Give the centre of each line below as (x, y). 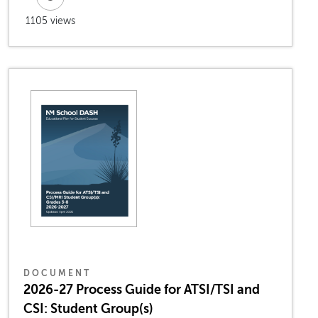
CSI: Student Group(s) (88, 309)
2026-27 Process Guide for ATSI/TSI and (142, 290)
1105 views (50, 21)
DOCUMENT (57, 274)
